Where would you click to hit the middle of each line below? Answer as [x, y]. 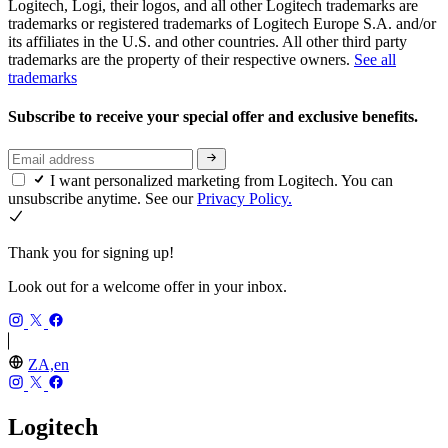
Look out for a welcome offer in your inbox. [147, 286]
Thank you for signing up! [91, 252]
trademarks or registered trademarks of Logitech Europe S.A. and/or [222, 24]
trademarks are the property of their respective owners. [181, 60]
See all [375, 60]
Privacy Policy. [244, 198]
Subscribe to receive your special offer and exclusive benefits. [215, 117]
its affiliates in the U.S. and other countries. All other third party [207, 42]
